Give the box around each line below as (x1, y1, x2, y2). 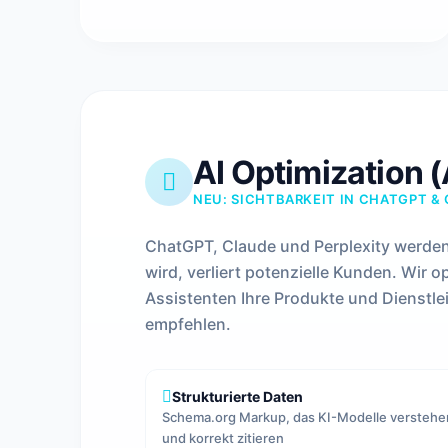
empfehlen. (145, 314, 231, 334)
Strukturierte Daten (172, 388, 303, 405)
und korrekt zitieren (162, 430, 284, 446)
